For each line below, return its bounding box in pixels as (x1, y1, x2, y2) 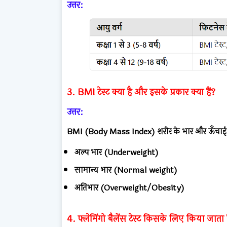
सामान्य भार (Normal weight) (74, 163, 177, 176)
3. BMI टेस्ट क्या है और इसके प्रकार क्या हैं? (67, 85, 215, 99)
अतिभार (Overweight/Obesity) (74, 181, 184, 194)
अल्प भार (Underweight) (74, 145, 159, 159)
